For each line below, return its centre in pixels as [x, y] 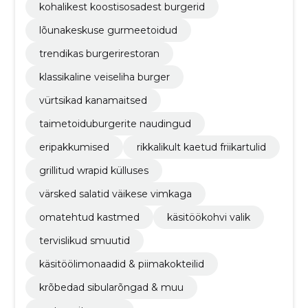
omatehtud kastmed [89, 217]
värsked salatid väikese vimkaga [115, 194]
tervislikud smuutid [84, 240]
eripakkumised [74, 147]
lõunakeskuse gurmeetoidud [108, 30]
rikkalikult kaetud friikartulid [201, 147]
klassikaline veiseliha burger [104, 77]
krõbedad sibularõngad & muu [111, 287]
